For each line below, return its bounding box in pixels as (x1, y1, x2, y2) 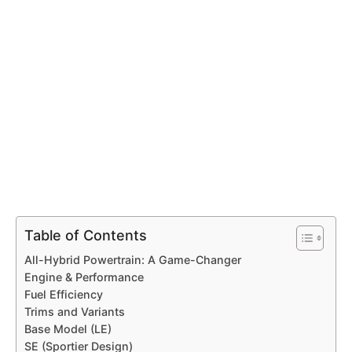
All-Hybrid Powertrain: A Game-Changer (24, 253, 241, 267)
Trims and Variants (24, 305, 125, 319)
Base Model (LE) (24, 322, 112, 336)
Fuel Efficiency (24, 288, 103, 302)
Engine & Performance (24, 270, 147, 284)
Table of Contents (24, 226, 147, 244)
